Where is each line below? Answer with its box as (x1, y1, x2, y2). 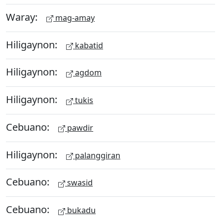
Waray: (6, 10, 40, 24)
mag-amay (53, 12, 95, 23)
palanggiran (73, 149, 120, 161)
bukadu (65, 205, 96, 216)
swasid (65, 177, 93, 188)
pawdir (65, 122, 93, 133)
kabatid (73, 39, 103, 51)
